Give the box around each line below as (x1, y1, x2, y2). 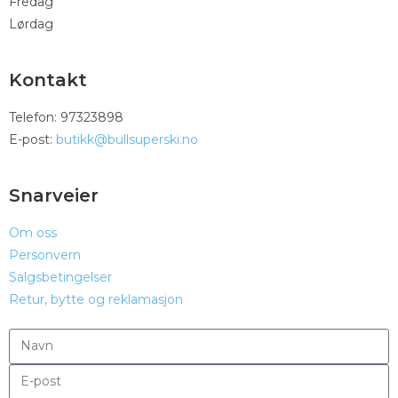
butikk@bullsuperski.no (56, 131, 198, 147)
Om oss (9, 224, 57, 241)
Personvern (9, 246, 81, 263)
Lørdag (9, 15, 53, 32)
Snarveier (9, 184, 99, 206)
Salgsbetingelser (9, 268, 112, 285)
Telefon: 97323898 (9, 108, 123, 125)
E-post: (9, 131, 56, 147)
